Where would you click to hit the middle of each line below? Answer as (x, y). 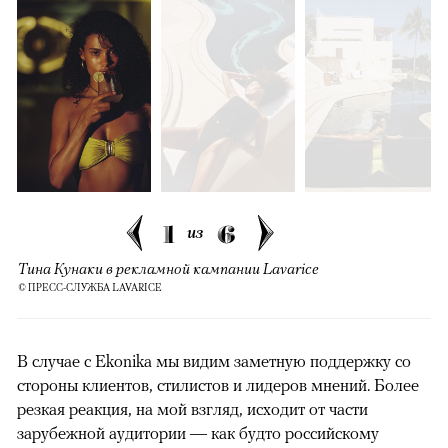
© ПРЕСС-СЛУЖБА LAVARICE (90, 288)
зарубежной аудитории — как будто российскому (198, 433)
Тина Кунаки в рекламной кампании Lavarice (168, 268)
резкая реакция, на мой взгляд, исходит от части (192, 409)
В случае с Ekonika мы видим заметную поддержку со (214, 361)
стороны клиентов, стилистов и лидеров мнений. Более (218, 385)
